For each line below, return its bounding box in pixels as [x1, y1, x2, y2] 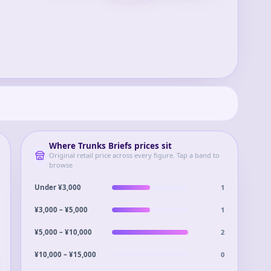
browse [48, 160, 73, 169]
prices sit [131, 140, 172, 151]
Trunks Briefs [77, 140, 132, 151]
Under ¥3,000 [34, 183, 82, 192]
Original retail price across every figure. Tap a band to [48, 151, 220, 160]
